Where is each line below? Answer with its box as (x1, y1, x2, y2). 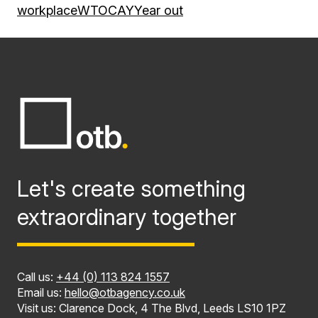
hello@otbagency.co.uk (65, 285, 185, 300)
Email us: (17, 285, 65, 300)
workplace (17, 2, 77, 18)
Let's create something (17, 174, 246, 202)
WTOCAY (77, 2, 134, 18)
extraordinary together (17, 202, 236, 231)
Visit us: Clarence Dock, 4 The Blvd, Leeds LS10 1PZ (17, 300, 286, 315)
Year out (134, 2, 183, 18)
